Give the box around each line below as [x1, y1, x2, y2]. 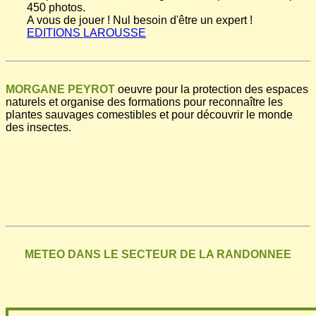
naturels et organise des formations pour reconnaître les [6, 96, 283, 109]
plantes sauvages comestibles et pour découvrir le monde [6, 109, 293, 121]
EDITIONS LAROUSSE [27, 27, 146, 39]
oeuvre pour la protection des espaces [115, 83, 308, 96]
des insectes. [6, 121, 71, 134]
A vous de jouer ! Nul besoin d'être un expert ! [27, 14, 253, 27]
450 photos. [27, 1, 85, 14]
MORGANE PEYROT [6, 83, 115, 96]
